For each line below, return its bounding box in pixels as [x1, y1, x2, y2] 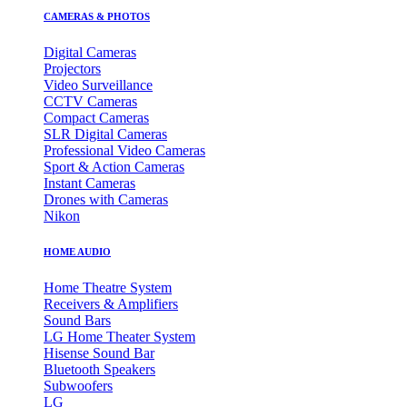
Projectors [44, 60, 101, 76]
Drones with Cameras [44, 191, 168, 207]
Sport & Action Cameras [44, 158, 184, 174]
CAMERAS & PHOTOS [44, 10, 150, 22]
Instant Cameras [44, 174, 135, 191]
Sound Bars [44, 313, 111, 329]
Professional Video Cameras [44, 142, 205, 158]
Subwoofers [44, 378, 113, 394]
